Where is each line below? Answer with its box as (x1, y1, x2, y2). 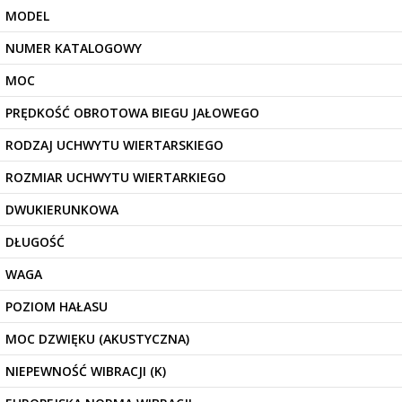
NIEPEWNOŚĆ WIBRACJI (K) (5, 363, 166, 380)
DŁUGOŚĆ (5, 233, 65, 251)
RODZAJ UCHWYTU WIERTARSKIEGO (5, 136, 223, 154)
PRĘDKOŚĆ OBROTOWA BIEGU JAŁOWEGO (5, 104, 259, 122)
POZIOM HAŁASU (5, 298, 108, 316)
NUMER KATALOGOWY (5, 39, 142, 57)
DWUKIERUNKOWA (5, 201, 118, 219)
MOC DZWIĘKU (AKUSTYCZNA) (5, 330, 189, 348)
